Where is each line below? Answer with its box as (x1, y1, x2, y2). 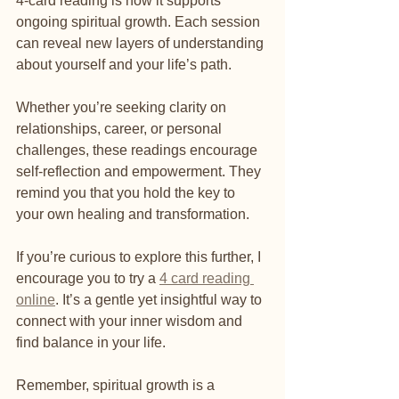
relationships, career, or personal (16, 120, 225, 136)
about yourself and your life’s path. (16, 56, 232, 72)
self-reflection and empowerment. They (16, 163, 265, 179)
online (16, 291, 55, 307)
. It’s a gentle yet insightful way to (55, 291, 265, 307)
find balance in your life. (16, 334, 166, 350)
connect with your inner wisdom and (16, 313, 246, 329)
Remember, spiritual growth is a (16, 377, 218, 393)
